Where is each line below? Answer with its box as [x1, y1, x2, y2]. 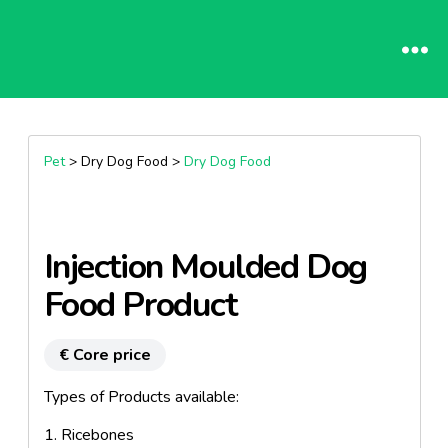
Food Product [43, 282, 237, 328]
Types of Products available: [43, 386, 239, 408]
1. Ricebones [43, 424, 134, 446]
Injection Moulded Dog [43, 244, 367, 290]
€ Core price [58, 344, 151, 366]
